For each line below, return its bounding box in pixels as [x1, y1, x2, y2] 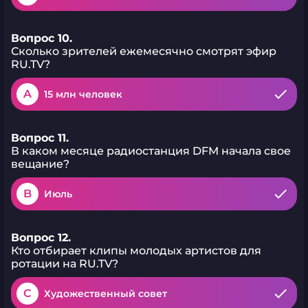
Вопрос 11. [11, 131, 69, 144]
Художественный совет [44, 287, 167, 300]
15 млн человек [44, 88, 122, 100]
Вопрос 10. [11, 32, 72, 45]
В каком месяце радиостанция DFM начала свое [11, 144, 291, 157]
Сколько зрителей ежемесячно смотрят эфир [11, 45, 276, 58]
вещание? [11, 157, 69, 170]
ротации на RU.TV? [11, 257, 118, 270]
